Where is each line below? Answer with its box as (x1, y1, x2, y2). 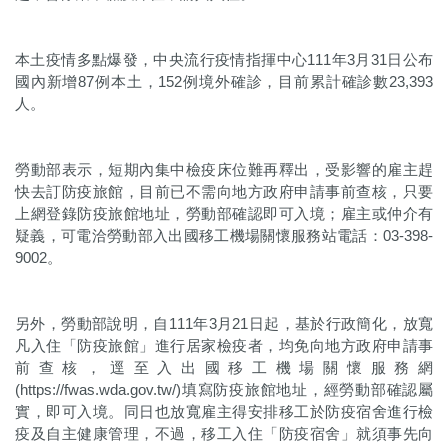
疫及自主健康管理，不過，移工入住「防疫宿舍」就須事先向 (15, 425, 433, 442)
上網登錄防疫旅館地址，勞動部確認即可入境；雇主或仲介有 (15, 205, 433, 222)
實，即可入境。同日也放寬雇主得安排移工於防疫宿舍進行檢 (15, 403, 433, 420)
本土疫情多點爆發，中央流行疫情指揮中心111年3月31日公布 (15, 51, 433, 68)
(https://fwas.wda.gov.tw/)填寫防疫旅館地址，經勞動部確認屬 (15, 381, 433, 398)
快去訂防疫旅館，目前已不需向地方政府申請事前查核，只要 (15, 183, 433, 200)
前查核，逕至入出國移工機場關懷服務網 (15, 359, 433, 376)
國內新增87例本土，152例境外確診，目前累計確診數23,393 (15, 73, 433, 90)
